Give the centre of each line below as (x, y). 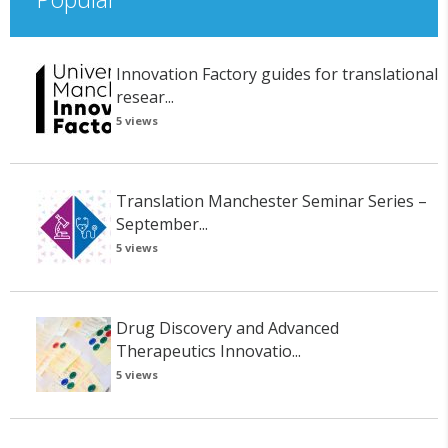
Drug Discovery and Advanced (227, 328)
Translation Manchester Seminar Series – (271, 200)
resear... (144, 96)
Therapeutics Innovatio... (208, 351)
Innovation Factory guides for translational (276, 73)
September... (161, 223)
